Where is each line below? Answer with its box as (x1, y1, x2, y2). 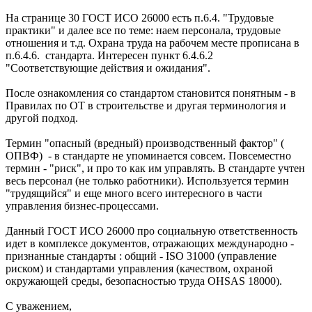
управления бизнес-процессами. (6, 200, 159, 212)
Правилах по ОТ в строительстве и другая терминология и (6, 100, 286, 112)
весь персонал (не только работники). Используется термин (6, 175, 289, 187)
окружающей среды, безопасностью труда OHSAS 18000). (6, 275, 282, 288)
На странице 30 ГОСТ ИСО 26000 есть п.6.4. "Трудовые (6, 12, 274, 24)
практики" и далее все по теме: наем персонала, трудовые (6, 24, 281, 37)
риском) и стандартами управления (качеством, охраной (6, 263, 273, 275)
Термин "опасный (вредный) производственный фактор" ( (6, 137, 284, 150)
